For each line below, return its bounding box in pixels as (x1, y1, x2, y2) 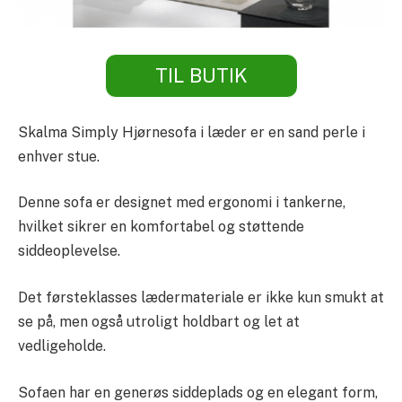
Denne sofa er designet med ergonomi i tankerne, (18, 194, 345, 212)
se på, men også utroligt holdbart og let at (18, 312, 300, 330)
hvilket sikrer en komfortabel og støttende (18, 218, 304, 236)
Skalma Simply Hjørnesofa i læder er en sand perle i (18, 123, 365, 141)
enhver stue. (18, 147, 100, 165)
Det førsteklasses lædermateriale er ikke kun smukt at (18, 288, 384, 306)
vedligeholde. (18, 336, 106, 354)
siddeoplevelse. (18, 242, 120, 260)
